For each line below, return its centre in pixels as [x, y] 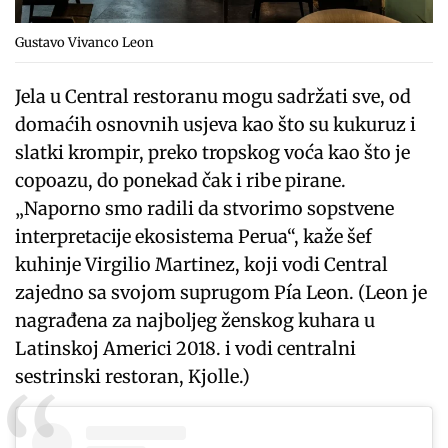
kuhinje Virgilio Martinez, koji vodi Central [202, 265]
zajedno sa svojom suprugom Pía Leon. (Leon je [221, 293]
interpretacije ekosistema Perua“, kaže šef [194, 237]
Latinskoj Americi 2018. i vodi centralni [186, 349]
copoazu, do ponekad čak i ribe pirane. [181, 181]
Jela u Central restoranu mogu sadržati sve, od [213, 97]
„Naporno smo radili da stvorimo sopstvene [205, 209]
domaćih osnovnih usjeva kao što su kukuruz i [216, 125]
